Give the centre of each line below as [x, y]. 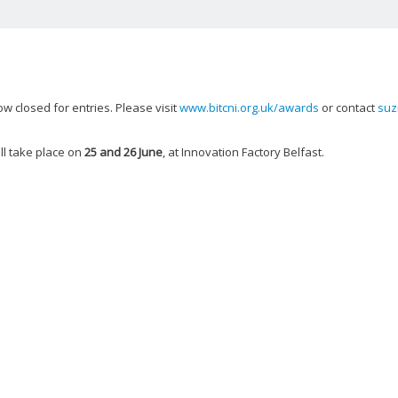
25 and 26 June [123, 151]
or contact [348, 107]
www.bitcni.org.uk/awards [249, 107]
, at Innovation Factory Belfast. [243, 151]
